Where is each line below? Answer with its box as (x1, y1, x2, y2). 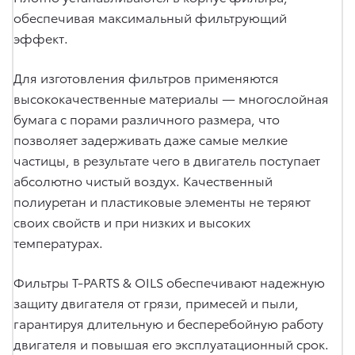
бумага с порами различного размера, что (13, 109, 280, 128)
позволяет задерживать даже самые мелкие (13, 129, 288, 148)
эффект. (13, 28, 68, 47)
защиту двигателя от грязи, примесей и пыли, (13, 292, 299, 311)
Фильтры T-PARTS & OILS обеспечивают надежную (13, 272, 325, 291)
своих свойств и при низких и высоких (13, 212, 250, 231)
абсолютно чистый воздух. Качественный (13, 170, 273, 189)
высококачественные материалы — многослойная (13, 88, 329, 107)
